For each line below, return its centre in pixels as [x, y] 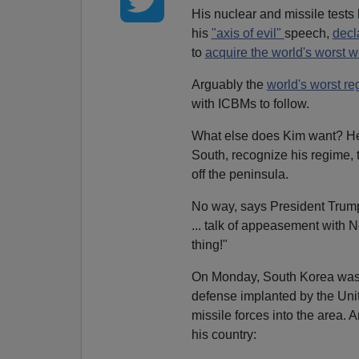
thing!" [209, 244]
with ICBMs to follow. [250, 103]
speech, [308, 33]
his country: [224, 334]
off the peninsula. [240, 174]
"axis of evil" [248, 33]
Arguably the [229, 84]
